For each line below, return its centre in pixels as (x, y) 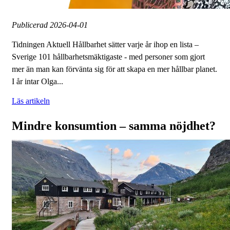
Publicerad (31, 25)
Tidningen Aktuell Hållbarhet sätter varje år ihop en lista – (105, 45)
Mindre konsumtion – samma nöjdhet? (114, 126)
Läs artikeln (31, 101)
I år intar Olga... (37, 82)
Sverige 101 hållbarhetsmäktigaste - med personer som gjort (108, 57)
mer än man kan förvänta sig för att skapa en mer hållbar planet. (114, 69)
